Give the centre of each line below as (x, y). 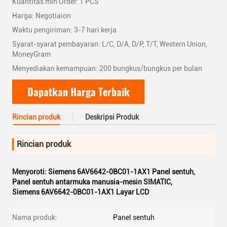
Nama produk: (35, 217)
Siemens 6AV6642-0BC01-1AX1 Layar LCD (81, 192)
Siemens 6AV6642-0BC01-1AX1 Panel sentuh (121, 172)
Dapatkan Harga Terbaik (78, 92)
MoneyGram (31, 54)
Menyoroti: (30, 172)
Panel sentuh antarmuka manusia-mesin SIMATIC (91, 182)
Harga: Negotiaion (42, 16)
